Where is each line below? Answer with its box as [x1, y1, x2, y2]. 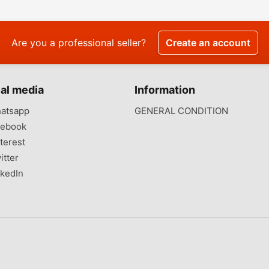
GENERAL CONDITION [134, 104, 228, 116]
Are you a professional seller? [11, 36, 146, 49]
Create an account [165, 36, 250, 49]
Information [134, 83, 195, 96]
